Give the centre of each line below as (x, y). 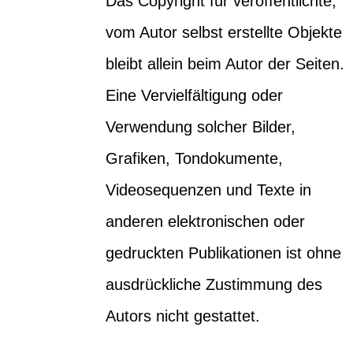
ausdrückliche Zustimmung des (214, 284)
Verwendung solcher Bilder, (201, 126)
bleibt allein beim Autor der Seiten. (225, 63)
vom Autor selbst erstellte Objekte (224, 32)
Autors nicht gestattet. (183, 316)
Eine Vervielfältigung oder (195, 95)
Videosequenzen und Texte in (209, 190)
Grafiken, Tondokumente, (195, 158)
